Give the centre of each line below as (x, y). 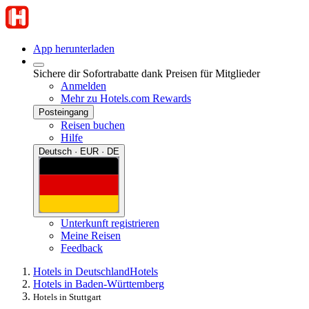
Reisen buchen (93, 125)
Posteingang (63, 112)
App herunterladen (74, 49)
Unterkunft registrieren (110, 223)
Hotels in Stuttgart (67, 297)
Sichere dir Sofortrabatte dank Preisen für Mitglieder (147, 73)
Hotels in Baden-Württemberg (99, 283)
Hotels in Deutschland (81, 271)
